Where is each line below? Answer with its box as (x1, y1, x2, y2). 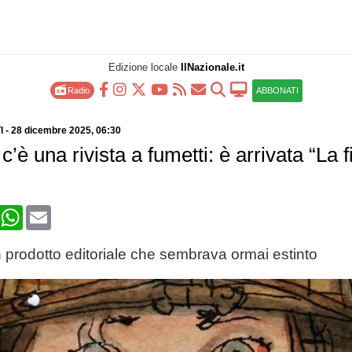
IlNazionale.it (180, 61, 244, 73)
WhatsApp (22, 204, 81, 218)
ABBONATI (255, 86, 299, 95)
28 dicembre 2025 (10, 125, 91, 136)
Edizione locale (108, 61, 181, 73)
